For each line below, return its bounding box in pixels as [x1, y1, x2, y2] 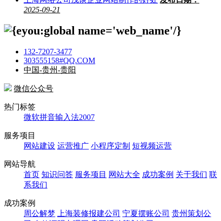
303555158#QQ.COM [24, 56, 95, 65]
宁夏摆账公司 [122, 209, 170, 218]
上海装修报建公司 [57, 209, 120, 218]
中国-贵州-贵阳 [24, 66, 76, 74]
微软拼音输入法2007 [24, 113, 95, 121]
